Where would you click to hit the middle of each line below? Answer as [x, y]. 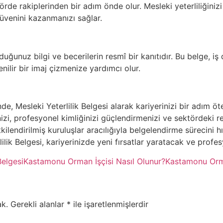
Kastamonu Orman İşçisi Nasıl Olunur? [94, 161]
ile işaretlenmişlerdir [110, 204]
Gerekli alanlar [39, 204]
